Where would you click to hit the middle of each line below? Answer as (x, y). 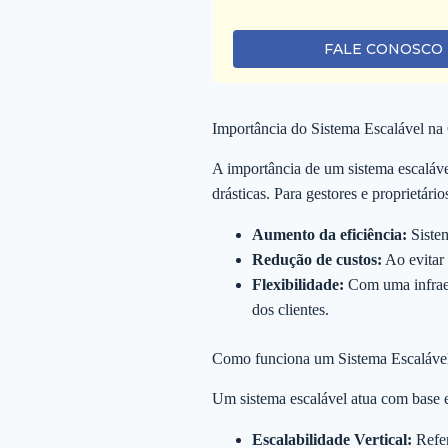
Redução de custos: (317, 260)
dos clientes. (290, 310)
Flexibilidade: (298, 285)
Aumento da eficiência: (329, 235)
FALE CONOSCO (383, 49)
